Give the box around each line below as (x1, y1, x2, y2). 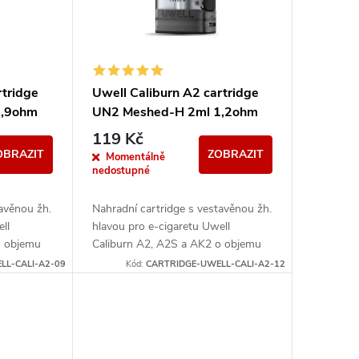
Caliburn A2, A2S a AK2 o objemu (91, 236, 261, 252)
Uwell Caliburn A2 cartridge (91, 83, 259, 102)
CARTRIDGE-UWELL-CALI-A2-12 (145, 258, 285, 271)
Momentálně (105, 150, 165, 165)
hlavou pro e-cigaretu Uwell (91, 219, 230, 235)
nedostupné (91, 163, 150, 179)
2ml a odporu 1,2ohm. (91, 254, 202, 270)
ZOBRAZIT (207, 147, 264, 163)
